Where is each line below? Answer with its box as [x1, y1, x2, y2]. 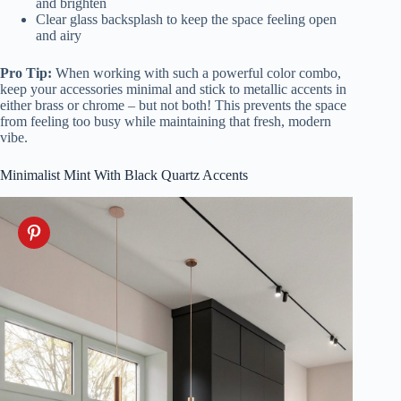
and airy [36, 27, 81, 43]
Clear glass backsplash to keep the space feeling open [36, 11, 337, 27]
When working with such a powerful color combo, [52, 64, 341, 81]
